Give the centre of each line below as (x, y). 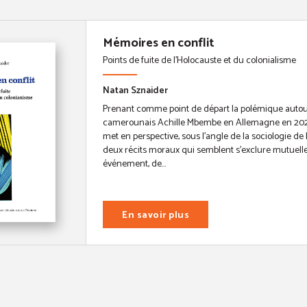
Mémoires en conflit (159, 43)
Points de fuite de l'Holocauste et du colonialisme (199, 60)
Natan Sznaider (135, 90)
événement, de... (134, 164)
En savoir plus (156, 215)
